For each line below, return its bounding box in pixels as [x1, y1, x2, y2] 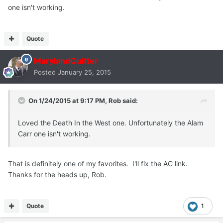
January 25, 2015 [58, 68, 111, 77]
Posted [34, 68, 58, 77]
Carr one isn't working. [18, 129, 91, 138]
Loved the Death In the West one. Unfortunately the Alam [18, 118, 203, 127]
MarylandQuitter [34, 56, 98, 66]
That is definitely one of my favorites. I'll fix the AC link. [8, 159, 190, 168]
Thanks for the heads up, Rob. [8, 170, 109, 179]
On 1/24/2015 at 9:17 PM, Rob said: [28, 97, 138, 105]
